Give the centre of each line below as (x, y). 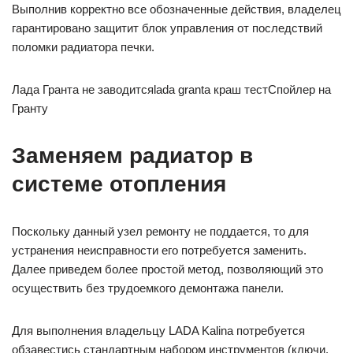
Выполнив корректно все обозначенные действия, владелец (176, 9)
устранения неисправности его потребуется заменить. (159, 251)
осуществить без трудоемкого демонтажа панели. (148, 288)
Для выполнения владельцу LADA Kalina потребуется (158, 331)
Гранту (30, 109)
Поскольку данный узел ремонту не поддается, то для (160, 232)
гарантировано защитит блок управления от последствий (167, 28)
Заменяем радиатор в (132, 156)
